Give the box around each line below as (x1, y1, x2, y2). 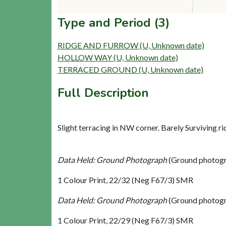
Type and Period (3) (58, 14, 169, 31)
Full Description (58, 84, 149, 101)
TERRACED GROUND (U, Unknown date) (58, 64, 203, 74)
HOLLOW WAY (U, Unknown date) (58, 52, 178, 62)
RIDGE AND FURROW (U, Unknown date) (58, 40, 204, 50)
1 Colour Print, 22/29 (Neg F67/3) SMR (58, 215, 193, 225)
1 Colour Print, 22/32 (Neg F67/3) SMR (58, 175, 193, 185)
